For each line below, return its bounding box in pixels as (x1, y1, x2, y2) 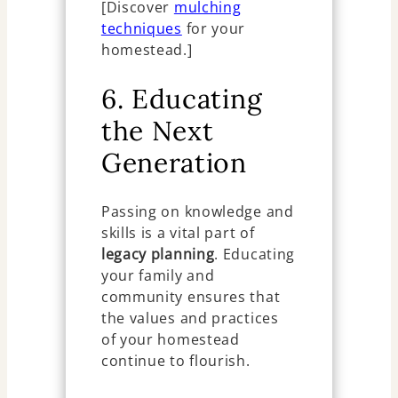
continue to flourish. (100, 350, 251, 370)
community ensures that (100, 286, 281, 306)
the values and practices (100, 307, 279, 328)
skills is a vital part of (100, 222, 255, 243)
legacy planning (100, 243, 215, 264)
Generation (100, 145, 247, 179)
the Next (100, 113, 214, 147)
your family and (100, 265, 215, 285)
